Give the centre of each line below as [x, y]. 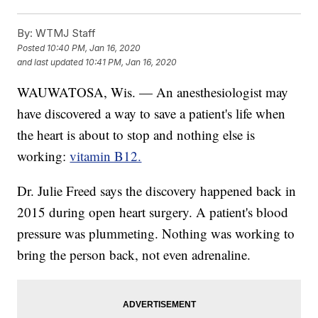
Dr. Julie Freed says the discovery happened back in [157, 191]
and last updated [50, 62]
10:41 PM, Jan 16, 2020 [131, 62]
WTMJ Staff [65, 33]
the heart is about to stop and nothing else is [136, 135]
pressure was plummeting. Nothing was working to [156, 234]
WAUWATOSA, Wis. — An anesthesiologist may [153, 92]
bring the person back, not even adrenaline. [134, 255]
